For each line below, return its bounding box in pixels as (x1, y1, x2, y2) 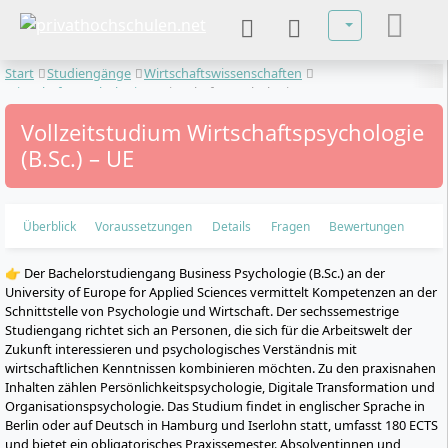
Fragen (270, 217, 310, 235)
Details (211, 217, 251, 235)
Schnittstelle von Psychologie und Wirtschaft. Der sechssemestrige (5, 302, 399, 320)
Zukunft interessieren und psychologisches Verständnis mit (5, 340, 357, 358)
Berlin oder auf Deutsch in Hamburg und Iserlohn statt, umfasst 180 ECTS (5, 416, 438, 434)
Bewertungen (329, 217, 405, 235)
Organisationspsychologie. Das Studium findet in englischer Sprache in (5, 397, 425, 415)
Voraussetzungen (95, 217, 193, 235)
